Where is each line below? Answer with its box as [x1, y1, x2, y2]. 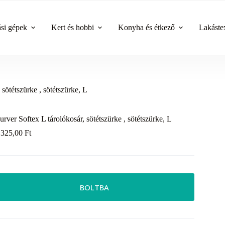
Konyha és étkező [118, 23, 175, 32]
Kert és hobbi [51, 23, 94, 32]
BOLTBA [79, 182, 109, 192]
